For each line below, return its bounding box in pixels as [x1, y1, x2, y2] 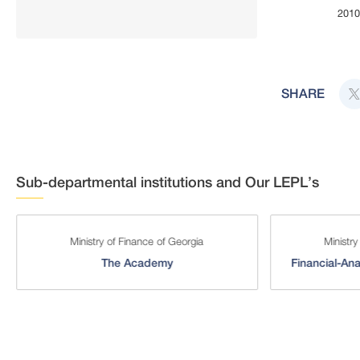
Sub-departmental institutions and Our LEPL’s [16, 173, 319, 190]
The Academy [100, 256, 173, 269]
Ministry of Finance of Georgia [70, 234, 204, 247]
